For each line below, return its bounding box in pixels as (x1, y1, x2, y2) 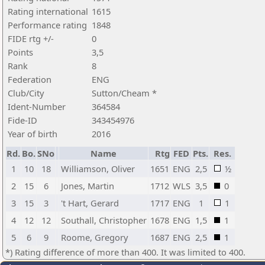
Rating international (8, 5, 88, 17)
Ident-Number (8, 101, 66, 112)
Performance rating (8, 19, 87, 31)
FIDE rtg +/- (8, 33, 54, 44)
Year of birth (8, 128, 57, 140)
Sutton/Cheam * (92, 87, 157, 99)
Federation (8, 73, 51, 85)
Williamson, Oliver (61, 163, 135, 174)
